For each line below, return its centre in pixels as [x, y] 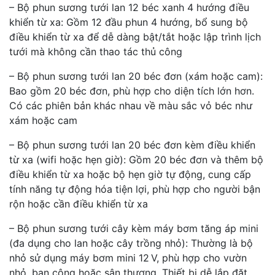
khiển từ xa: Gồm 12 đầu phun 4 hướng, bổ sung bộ [129, 22]
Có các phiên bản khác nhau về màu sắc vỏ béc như [131, 105]
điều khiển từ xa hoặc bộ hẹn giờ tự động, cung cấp [130, 174]
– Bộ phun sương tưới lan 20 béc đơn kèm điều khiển [132, 145]
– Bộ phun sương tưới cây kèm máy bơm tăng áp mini [134, 228]
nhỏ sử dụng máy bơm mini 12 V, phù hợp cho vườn [128, 258]
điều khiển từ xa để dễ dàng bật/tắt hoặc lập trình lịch [135, 37]
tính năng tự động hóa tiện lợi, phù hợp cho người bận [135, 189]
